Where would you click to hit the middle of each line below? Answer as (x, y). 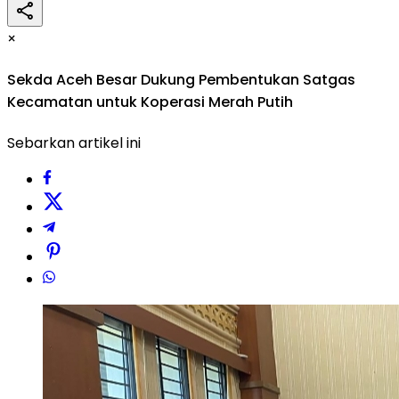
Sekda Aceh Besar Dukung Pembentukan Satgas (181, 80)
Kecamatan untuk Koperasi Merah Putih (150, 102)
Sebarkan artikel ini (74, 143)
